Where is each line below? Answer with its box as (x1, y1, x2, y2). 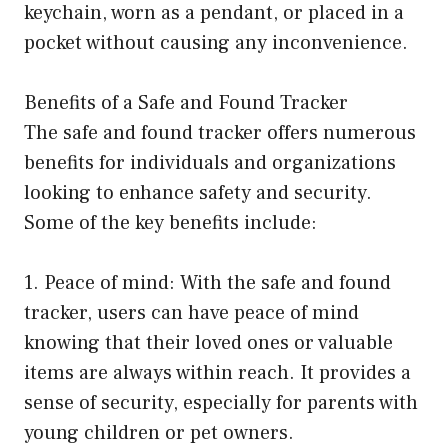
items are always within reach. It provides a (24, 359, 411, 386)
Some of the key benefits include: (24, 209, 317, 236)
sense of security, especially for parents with (24, 389, 418, 416)
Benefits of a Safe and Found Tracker (24, 89, 348, 116)
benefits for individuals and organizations (24, 149, 396, 176)
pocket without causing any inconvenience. (24, 29, 408, 56)
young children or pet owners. (24, 419, 294, 446)
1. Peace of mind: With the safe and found (24, 269, 391, 296)
